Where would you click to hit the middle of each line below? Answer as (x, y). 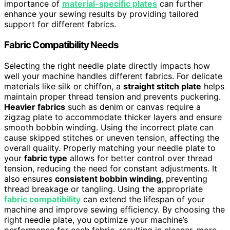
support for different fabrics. (60, 24)
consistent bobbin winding (108, 178)
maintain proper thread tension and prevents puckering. (112, 96)
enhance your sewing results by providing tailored (101, 14)
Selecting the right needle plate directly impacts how (107, 65)
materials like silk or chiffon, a (64, 86)
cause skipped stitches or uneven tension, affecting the (112, 137)
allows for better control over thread (140, 158)
